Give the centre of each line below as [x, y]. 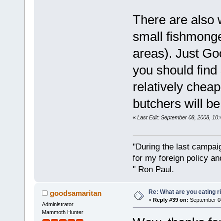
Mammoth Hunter [62, 212]
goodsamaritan [76, 193]
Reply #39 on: [170, 200]
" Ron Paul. [153, 169]
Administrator [57, 204]
